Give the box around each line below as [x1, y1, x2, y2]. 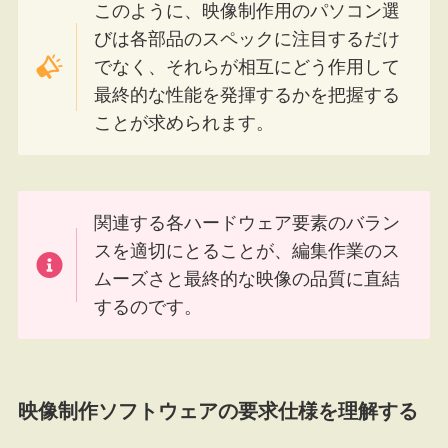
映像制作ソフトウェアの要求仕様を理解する [17, 399, 418, 422]
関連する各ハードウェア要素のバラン [94, 212, 401, 233]
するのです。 [94, 296, 203, 317]
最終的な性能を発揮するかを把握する [94, 85, 401, 105]
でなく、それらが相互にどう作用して [94, 57, 401, 77]
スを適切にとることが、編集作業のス [94, 240, 401, 261]
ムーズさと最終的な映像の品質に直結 [94, 268, 401, 289]
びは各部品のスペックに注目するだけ [94, 29, 401, 49]
